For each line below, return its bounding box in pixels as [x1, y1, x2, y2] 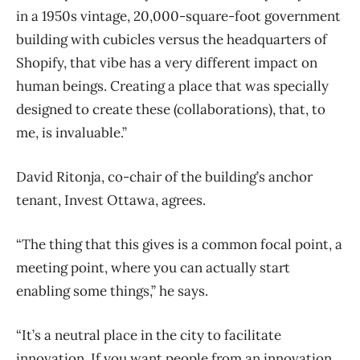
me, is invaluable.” [16, 124, 127, 142]
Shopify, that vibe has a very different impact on [16, 54, 317, 72]
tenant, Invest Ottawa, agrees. [16, 191, 206, 210]
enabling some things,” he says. [16, 282, 208, 301]
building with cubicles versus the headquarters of [16, 31, 327, 49]
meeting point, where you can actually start [16, 259, 290, 277]
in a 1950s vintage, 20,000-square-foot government [16, 7, 341, 26]
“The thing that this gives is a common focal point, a [16, 235, 342, 254]
